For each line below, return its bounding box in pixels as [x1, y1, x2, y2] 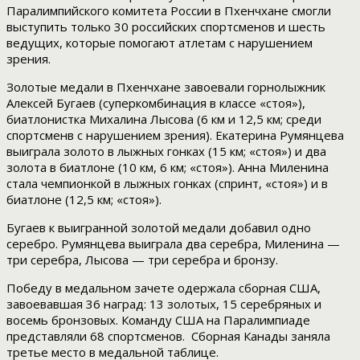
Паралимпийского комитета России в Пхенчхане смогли [6, 2, 331, 19]
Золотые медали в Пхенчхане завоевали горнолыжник [6, 79, 325, 96]
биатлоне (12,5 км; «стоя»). [6, 191, 162, 208]
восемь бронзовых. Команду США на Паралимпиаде [6, 312, 310, 329]
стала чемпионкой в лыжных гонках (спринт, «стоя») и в [6, 175, 328, 192]
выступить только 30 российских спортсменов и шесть [6, 18, 325, 35]
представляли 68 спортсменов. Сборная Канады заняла [6, 328, 330, 345]
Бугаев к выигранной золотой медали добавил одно [6, 219, 311, 236]
